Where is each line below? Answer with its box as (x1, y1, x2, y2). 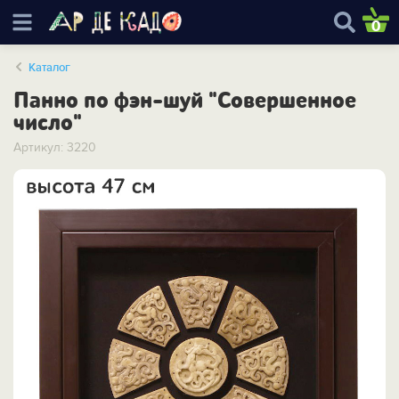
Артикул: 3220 (13, 140, 96, 156)
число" (13, 110, 82, 137)
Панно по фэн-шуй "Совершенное (13, 87, 356, 115)
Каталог (28, 61, 70, 76)
